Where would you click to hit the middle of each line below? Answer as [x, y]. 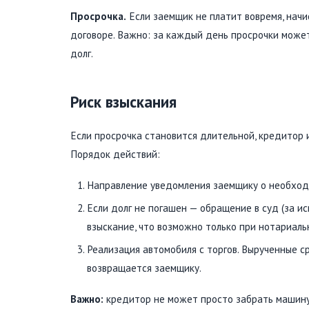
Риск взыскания [123, 101]
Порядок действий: [115, 154]
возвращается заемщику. [144, 268]
